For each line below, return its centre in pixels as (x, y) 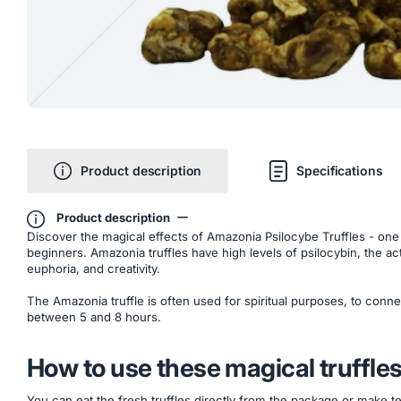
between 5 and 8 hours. (94, 317)
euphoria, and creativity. (94, 268)
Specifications (340, 170)
